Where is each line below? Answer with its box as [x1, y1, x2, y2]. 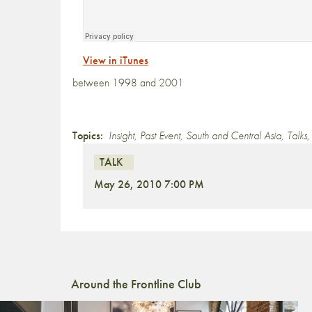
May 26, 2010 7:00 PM [94, 177, 204, 192]
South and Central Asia [186, 128, 281, 143]
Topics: [72, 128, 103, 143]
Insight [109, 128, 134, 143]
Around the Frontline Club [71, 276, 201, 292]
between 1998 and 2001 [72, 75, 184, 90]
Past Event [140, 128, 180, 143]
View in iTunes [83, 53, 148, 68]
